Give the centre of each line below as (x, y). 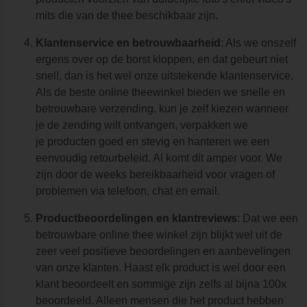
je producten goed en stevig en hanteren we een (152, 141)
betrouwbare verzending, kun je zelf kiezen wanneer (162, 108)
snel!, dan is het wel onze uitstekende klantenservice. (164, 75)
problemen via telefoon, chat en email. (128, 191)
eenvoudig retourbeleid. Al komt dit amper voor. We (159, 158)
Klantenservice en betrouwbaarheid (128, 42)
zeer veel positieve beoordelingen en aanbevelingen (163, 251)
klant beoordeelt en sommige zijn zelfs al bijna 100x (161, 284)
